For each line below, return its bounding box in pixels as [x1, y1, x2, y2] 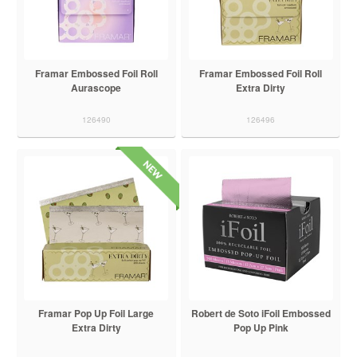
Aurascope [71, 80, 122, 96]
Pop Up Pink [233, 320, 288, 335]
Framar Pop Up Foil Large [38, 306, 155, 321]
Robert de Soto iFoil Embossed [190, 306, 331, 321]
